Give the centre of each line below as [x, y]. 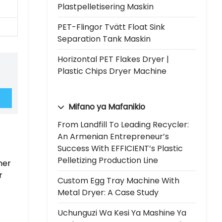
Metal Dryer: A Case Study [108, 192]
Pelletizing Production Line [108, 160]
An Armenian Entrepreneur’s [113, 136]
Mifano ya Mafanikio [106, 107]
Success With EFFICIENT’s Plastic [120, 148]
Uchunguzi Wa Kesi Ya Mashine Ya [122, 213]
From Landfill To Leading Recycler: [123, 124]
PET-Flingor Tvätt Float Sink [111, 27]
